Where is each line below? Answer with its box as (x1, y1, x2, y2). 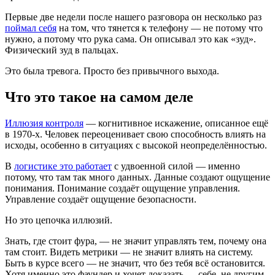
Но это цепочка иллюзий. (5, 215, 112, 226)
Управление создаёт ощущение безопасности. (5, 194, 196, 205)
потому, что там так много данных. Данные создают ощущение (5, 172, 270, 183)
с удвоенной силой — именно (112, 161, 240, 172)
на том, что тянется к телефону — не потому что (56, 23, 263, 34)
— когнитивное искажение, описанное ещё (83, 118, 268, 129)
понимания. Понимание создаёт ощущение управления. (5, 183, 240, 194)
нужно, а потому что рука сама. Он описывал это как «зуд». (5, 34, 256, 45)
